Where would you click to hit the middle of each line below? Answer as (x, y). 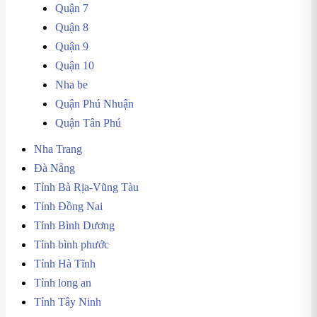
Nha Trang (58, 149)
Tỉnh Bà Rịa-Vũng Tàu (86, 187)
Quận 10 (75, 65)
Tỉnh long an (63, 283)
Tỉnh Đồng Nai (68, 206)
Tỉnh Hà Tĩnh (65, 264)
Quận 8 (72, 27)
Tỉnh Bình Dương (74, 225)
